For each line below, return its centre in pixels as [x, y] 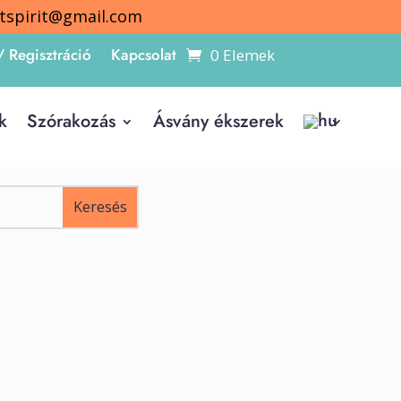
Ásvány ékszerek [218, 121]
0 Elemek [242, 55]
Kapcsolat [143, 55]
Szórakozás [71, 121]
